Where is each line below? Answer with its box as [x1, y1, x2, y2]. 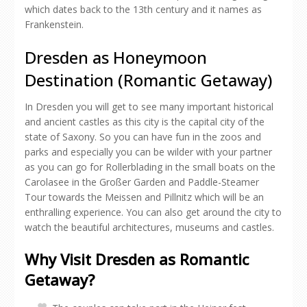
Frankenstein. [25, 18, 84, 31]
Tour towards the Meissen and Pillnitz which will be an [25, 191, 264, 204]
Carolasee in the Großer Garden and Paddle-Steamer [25, 175, 259, 188]
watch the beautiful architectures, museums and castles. [25, 221, 274, 234]
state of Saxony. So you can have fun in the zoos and [25, 130, 261, 143]
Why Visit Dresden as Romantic [25, 249, 249, 269]
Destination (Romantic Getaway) [25, 69, 272, 91]
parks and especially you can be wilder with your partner [25, 145, 272, 158]
